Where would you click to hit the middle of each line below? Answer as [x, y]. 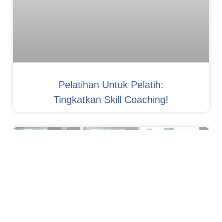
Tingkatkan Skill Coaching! [111, 99]
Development [47, 145]
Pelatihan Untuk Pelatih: [111, 84]
